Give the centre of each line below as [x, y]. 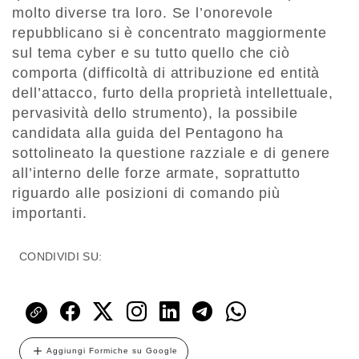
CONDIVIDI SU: [61, 257]
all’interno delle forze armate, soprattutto [156, 173]
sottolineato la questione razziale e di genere [171, 153]
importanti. [50, 214]
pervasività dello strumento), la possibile [155, 113]
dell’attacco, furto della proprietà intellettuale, [173, 93]
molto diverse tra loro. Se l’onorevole [143, 13]
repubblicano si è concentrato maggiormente [169, 33]
